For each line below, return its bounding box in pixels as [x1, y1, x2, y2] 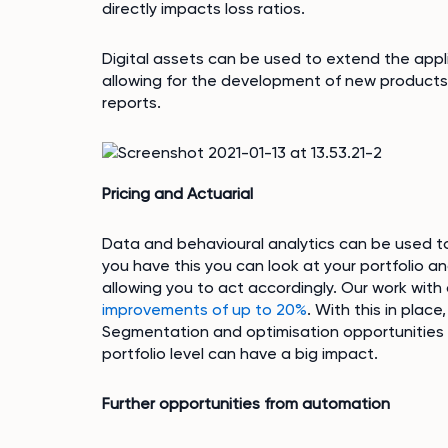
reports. [102, 92, 161, 112]
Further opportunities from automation [102, 394, 390, 413]
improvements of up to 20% [102, 300, 307, 319]
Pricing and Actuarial [102, 184, 253, 203]
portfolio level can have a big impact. [102, 344, 378, 363]
